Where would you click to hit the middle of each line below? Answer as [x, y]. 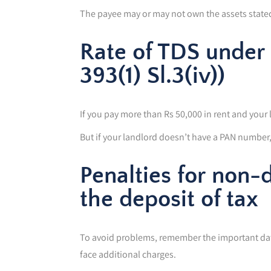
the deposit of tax [169, 199]
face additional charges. [128, 254]
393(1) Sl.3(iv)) [152, 76]
